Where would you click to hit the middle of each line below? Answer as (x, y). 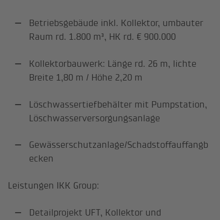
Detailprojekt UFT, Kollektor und (95, 213)
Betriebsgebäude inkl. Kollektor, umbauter (116, 23)
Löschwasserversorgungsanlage (95, 118)
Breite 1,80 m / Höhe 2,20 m (87, 77)
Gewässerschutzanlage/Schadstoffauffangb (119, 145)
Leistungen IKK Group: (54, 186)
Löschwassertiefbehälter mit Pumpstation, (118, 104)
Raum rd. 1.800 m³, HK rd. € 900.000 (103, 36)
